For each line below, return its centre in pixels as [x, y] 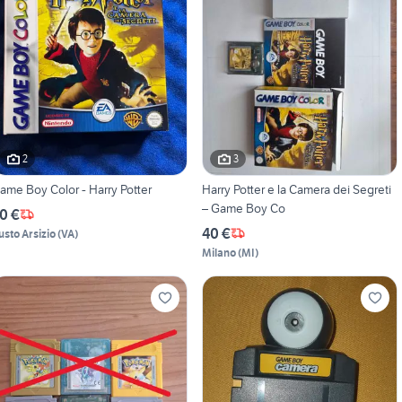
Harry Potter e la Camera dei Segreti [296, 189]
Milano [218, 252]
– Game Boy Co [243, 208]
